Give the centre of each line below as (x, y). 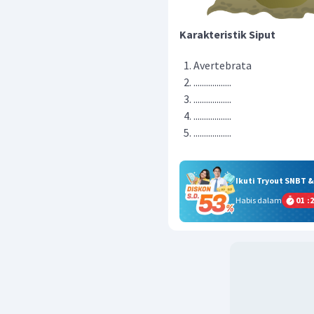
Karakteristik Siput (227, 34)
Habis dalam (259, 200)
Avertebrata (223, 65)
